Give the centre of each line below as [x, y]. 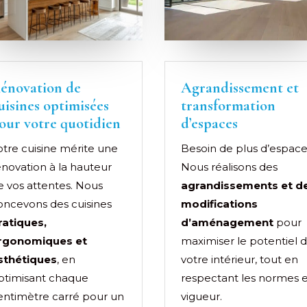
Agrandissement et [240, 87]
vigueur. [202, 296]
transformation [229, 105]
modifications [220, 204]
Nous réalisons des [230, 167]
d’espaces [210, 123]
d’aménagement [228, 222]
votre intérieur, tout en [240, 259]
